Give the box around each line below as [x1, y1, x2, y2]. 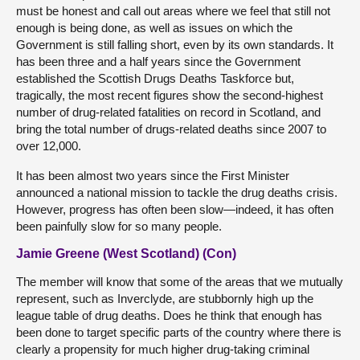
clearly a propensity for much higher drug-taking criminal [16, 342, 309, 356]
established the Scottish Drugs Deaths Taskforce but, [16, 71, 294, 85]
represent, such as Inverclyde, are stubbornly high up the [16, 291, 313, 305]
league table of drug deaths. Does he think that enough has [16, 308, 322, 322]
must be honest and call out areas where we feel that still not [16, 3, 330, 18]
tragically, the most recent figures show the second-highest [16, 88, 323, 102]
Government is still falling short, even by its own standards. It [16, 37, 333, 51]
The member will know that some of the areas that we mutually [16, 274, 343, 288]
